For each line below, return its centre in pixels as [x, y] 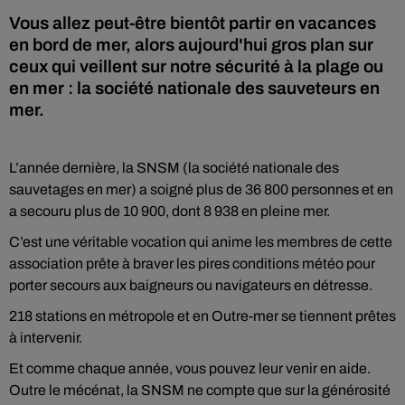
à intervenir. [46, 338]
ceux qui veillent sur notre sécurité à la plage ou [196, 66]
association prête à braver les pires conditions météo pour [192, 264]
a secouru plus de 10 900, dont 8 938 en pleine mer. [170, 211]
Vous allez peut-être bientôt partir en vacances [193, 23]
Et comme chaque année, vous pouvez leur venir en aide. [190, 368]
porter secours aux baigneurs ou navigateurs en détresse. [191, 285]
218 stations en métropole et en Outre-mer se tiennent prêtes [202, 316]
